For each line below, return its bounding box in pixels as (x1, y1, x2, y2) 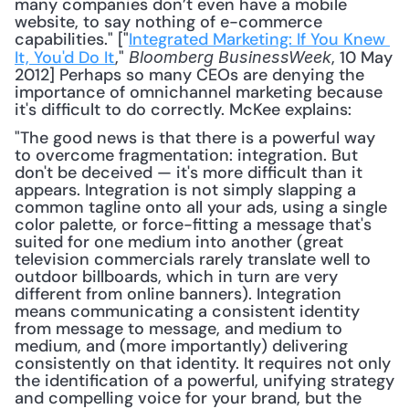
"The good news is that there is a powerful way (15, 127, 375, 149)
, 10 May (331, 47, 393, 68)
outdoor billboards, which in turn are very (15, 266, 338, 288)
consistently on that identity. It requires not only (15, 352, 391, 374)
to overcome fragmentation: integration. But (15, 144, 358, 166)
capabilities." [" (15, 28, 129, 50)
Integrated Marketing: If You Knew (129, 28, 385, 50)
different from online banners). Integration (15, 283, 341, 305)
